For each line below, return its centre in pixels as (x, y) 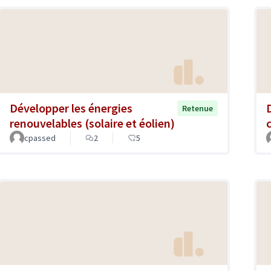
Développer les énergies (71, 108)
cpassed (40, 138)
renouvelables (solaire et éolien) (92, 123)
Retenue (198, 108)
